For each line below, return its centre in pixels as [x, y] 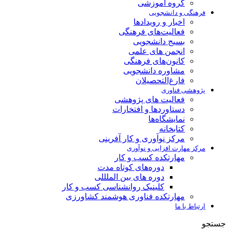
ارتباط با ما [190, 206]
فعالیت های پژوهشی [150, 99]
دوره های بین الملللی [129, 177]
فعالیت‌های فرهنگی [152, 32]
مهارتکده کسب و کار [150, 157]
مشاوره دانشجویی [154, 71]
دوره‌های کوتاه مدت [131, 167]
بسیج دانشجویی [159, 41]
